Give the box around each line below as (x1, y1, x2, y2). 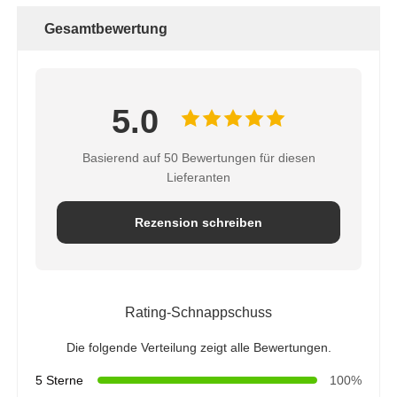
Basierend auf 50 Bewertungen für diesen (82, 151, 315, 166)
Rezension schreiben (135, 215, 262, 230)
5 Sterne (35, 373, 84, 388)
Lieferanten (167, 170, 230, 185)
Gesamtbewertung (44, 21, 168, 37)
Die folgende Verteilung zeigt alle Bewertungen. (66, 340, 331, 355)
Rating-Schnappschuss (125, 305, 272, 321)
